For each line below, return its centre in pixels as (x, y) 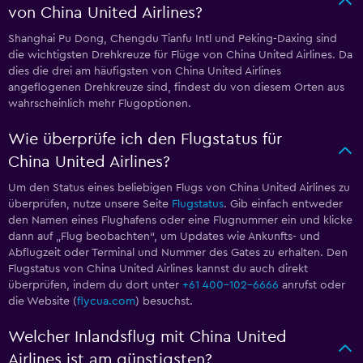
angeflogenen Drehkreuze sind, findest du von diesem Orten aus (176, 88)
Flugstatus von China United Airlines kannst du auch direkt (158, 269)
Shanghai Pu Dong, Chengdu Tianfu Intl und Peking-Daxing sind (173, 39)
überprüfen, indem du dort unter (95, 286)
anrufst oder (312, 286)
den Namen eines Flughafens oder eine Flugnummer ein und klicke (180, 221)
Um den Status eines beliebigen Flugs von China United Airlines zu (179, 188)
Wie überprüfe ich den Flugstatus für (145, 140)
